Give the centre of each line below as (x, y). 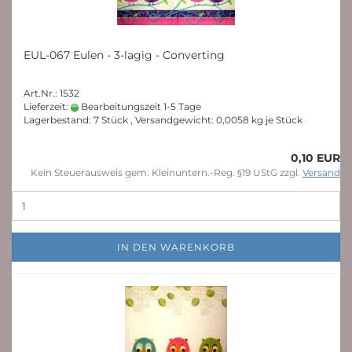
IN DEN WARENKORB (176, 247)
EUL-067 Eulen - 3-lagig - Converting (124, 55)
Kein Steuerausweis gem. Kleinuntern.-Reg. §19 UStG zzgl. (167, 172)
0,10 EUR (315, 158)
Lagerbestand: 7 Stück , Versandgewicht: (120, 120)
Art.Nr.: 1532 (51, 93)
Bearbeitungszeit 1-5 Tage (140, 106)
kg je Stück (276, 120)
